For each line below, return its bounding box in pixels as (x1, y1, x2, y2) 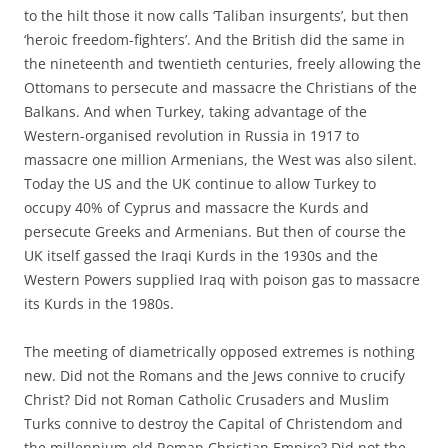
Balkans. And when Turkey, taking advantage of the (24, 101, 367, 121)
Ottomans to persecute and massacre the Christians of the (24, 77, 417, 97)
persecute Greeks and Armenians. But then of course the (24, 221, 406, 241)
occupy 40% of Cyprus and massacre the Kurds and (24, 197, 369, 217)
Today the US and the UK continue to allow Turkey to (24, 173, 376, 193)
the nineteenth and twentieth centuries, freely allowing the (24, 53, 421, 73)
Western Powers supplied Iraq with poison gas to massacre (24, 269, 420, 289)
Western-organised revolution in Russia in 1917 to (24, 125, 359, 145)
